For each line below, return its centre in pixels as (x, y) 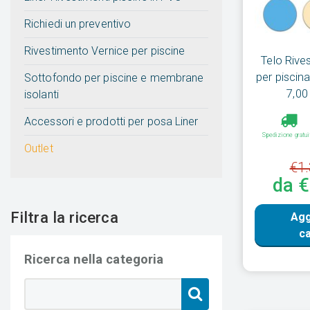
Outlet (39, 149)
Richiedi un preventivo (78, 24)
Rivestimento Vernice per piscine (105, 51)
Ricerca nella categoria (94, 259)
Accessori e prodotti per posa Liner (111, 122)
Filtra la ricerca (64, 218)
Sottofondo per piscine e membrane (114, 78)
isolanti (42, 95)
